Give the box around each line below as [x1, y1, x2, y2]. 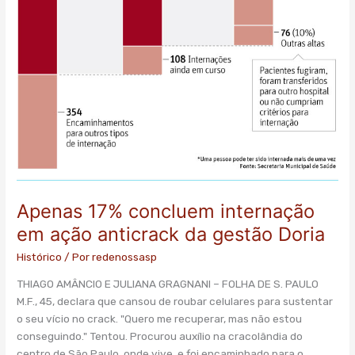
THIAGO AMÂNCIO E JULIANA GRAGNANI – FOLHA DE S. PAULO [17, 277, 319, 291]
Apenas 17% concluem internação [17, 199, 315, 223]
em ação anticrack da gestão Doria [17, 222, 326, 246]
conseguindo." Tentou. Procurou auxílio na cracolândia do [17, 330, 303, 343]
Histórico [17, 250, 63, 263]
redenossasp [92, 250, 158, 263]
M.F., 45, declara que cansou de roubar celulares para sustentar [17, 295, 334, 308]
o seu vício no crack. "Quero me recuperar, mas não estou [17, 312, 303, 326]
